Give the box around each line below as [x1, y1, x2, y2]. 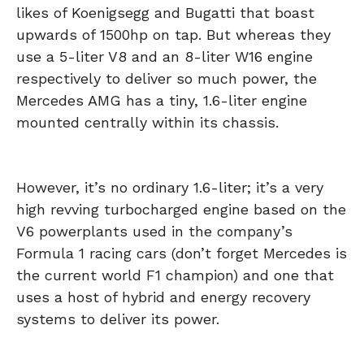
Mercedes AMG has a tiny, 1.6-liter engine [16, 92, 307, 110]
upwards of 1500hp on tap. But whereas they [16, 26, 331, 44]
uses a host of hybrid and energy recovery [16, 288, 310, 306]
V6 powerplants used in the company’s [16, 223, 292, 240]
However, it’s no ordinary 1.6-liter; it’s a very [16, 179, 323, 197]
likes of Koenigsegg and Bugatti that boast [16, 4, 314, 22]
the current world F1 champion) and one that [16, 266, 334, 284]
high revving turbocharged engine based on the [16, 201, 346, 219]
